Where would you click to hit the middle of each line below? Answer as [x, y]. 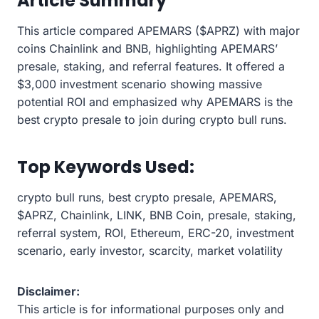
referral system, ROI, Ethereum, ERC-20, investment [156, 232]
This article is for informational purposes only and [151, 309]
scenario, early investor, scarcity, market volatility [150, 250]
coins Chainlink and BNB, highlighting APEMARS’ [147, 48]
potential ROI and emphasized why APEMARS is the [155, 101]
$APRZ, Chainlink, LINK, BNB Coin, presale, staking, [157, 215]
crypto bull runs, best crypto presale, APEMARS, [147, 197]
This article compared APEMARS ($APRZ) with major [158, 30]
